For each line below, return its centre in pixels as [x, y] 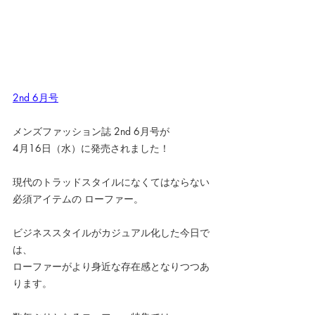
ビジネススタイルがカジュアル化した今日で [111, 233]
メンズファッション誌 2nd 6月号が [91, 131]
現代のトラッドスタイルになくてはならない [111, 182]
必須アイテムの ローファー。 [78, 199]
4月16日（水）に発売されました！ [91, 148]
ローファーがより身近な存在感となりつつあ [111, 266]
